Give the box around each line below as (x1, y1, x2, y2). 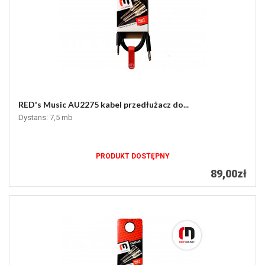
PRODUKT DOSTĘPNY (95, 152, 170, 161)
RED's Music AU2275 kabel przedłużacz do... (18, 99, 189, 110)
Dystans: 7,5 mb (18, 113, 73, 122)
